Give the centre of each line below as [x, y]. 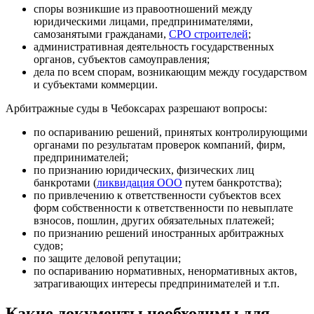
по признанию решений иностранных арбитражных [159, 233]
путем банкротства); [232, 183]
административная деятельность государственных [154, 47]
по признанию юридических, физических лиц [144, 170]
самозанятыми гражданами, [101, 34]
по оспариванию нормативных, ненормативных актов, [165, 271]
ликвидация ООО [139, 183]
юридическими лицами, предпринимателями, [143, 22]
